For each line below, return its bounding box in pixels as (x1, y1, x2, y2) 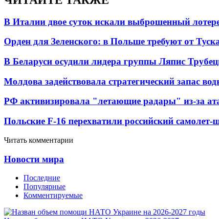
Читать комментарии (4, 135, 73, 144)
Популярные (23, 182, 66, 191)
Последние (23, 174, 60, 182)
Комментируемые (23, 191, 83, 200)
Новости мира (4, 153, 64, 164)
